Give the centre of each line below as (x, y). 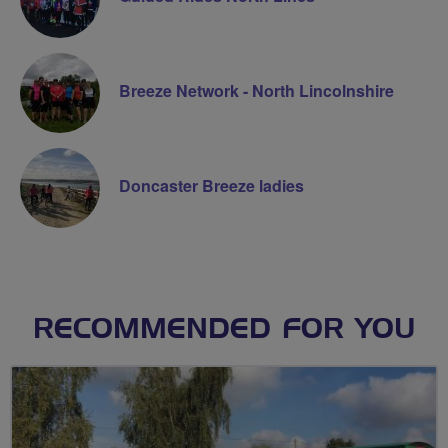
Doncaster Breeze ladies (211, 185)
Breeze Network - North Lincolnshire (256, 90)
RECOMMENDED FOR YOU (224, 329)
